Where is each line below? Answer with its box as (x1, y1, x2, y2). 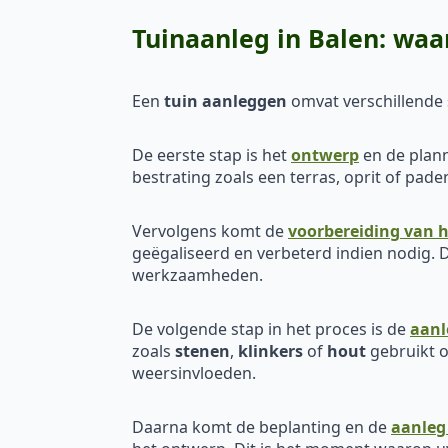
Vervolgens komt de (132, 219, 288, 242)
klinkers (238, 339, 303, 362)
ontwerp (291, 143, 359, 166)
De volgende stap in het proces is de (132, 317, 410, 340)
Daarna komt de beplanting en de (132, 415, 391, 438)
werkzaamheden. (132, 263, 263, 286)
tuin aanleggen (164, 89, 287, 112)
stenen (175, 339, 230, 362)
